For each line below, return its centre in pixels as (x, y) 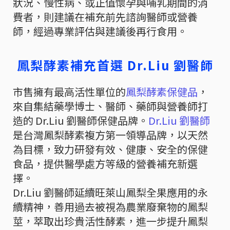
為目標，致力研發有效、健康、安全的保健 (110, 149)
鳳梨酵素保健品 (162, 91)
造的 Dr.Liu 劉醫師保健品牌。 (81, 120)
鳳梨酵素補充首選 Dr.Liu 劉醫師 (115, 65)
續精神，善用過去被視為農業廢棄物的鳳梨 (110, 206)
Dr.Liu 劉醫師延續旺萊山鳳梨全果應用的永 (110, 192)
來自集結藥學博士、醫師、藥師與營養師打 (110, 106)
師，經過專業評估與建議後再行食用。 (100, 31)
